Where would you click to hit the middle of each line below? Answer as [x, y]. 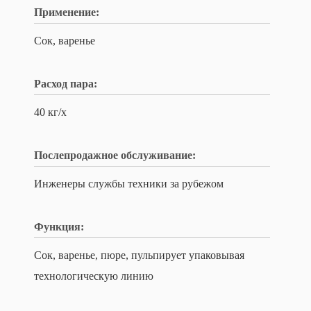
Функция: [59, 227]
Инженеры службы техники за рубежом [129, 184]
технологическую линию [94, 276]
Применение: [67, 12]
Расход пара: [66, 84]
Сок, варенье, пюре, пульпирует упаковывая [139, 255]
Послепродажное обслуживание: [115, 155]
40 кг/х [50, 112]
